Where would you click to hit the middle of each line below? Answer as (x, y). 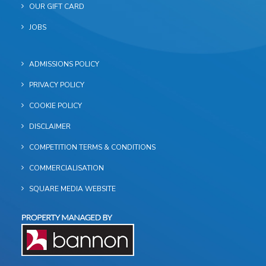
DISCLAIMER (50, 126)
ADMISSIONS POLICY (64, 64)
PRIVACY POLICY (57, 85)
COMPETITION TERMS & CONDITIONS (92, 147)
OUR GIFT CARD (57, 7)
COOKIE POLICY (56, 106)
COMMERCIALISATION (66, 168)
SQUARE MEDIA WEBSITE (72, 189)
